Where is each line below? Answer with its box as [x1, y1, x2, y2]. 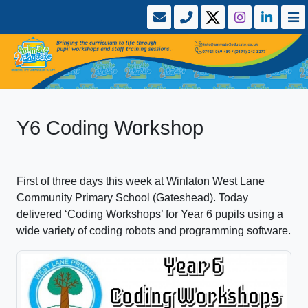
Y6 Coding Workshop [16, 117, 203, 140]
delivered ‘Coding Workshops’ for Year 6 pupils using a [16, 208, 283, 221]
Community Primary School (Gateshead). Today [16, 192, 248, 204]
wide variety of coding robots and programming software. [16, 225, 291, 237]
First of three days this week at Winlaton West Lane [16, 175, 265, 188]
